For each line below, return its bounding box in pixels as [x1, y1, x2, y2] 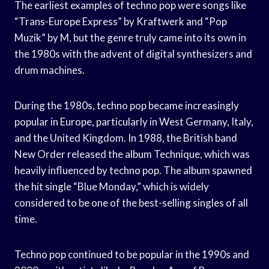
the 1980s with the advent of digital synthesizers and [14, 47, 252, 60]
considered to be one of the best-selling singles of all [14, 196, 248, 209]
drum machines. [14, 63, 85, 76]
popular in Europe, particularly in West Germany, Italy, [14, 115, 253, 128]
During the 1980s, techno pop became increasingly [14, 98, 239, 112]
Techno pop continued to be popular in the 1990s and [14, 247, 249, 261]
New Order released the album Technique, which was [14, 147, 250, 160]
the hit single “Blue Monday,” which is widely [14, 180, 209, 193]
